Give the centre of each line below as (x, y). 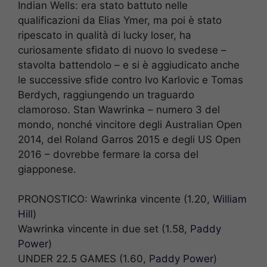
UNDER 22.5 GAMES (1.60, (83, 259)
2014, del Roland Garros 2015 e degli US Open (129, 139)
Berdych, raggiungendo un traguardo (106, 94)
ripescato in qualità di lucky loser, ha (105, 35)
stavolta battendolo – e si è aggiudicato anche (129, 65)
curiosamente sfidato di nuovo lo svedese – (122, 50)
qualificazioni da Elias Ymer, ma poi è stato (120, 20)
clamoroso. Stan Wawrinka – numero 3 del (119, 109)
